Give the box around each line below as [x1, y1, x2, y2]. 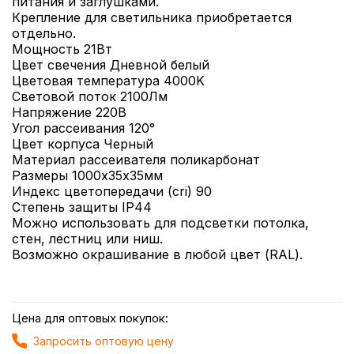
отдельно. [12, 25, 76, 41]
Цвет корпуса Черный [12, 136, 153, 152]
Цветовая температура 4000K [12, 73, 205, 88]
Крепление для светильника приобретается [12, 9, 292, 25]
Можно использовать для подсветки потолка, [12, 215, 309, 231]
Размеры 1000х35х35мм [12, 168, 163, 183]
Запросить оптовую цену [33, 333, 174, 348]
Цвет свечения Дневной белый [12, 57, 209, 73]
